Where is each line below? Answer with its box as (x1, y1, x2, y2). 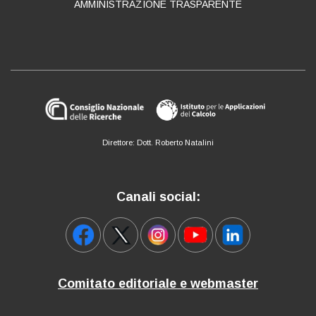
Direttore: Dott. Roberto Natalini (102, 138, 214, 147)
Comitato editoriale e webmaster (58, 276, 258, 291)
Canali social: (116, 190, 200, 205)
